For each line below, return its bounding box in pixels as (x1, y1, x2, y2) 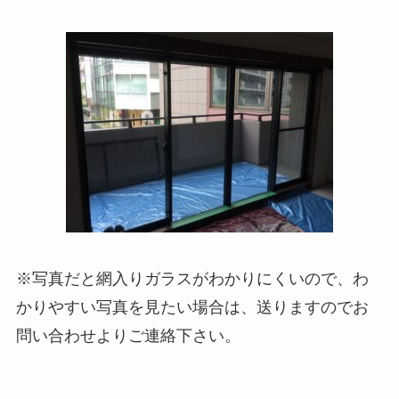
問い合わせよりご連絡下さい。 (15, 326, 240, 345)
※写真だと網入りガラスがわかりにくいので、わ (15, 269, 369, 288)
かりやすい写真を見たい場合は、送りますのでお (15, 297, 369, 316)
